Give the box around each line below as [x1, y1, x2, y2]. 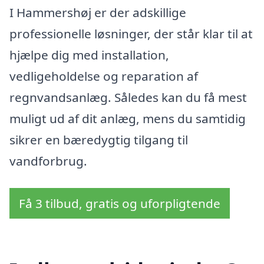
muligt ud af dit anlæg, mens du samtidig [9, 110, 246, 127]
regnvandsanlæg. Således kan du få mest [9, 88, 247, 105]
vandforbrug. [9, 152, 87, 169]
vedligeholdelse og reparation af [9, 67, 198, 84]
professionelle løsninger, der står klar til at [9, 25, 253, 42]
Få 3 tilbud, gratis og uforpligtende [19, 194, 220, 212]
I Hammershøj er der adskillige [9, 4, 186, 21]
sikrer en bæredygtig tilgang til [9, 131, 188, 148]
